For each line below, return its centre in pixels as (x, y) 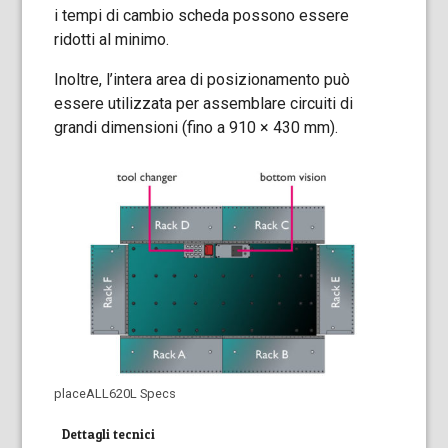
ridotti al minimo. (112, 39)
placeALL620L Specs (115, 394)
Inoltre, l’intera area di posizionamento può (202, 79)
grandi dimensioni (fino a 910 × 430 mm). (196, 127)
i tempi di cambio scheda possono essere (202, 15)
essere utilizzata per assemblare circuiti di (204, 103)
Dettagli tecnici (109, 434)
